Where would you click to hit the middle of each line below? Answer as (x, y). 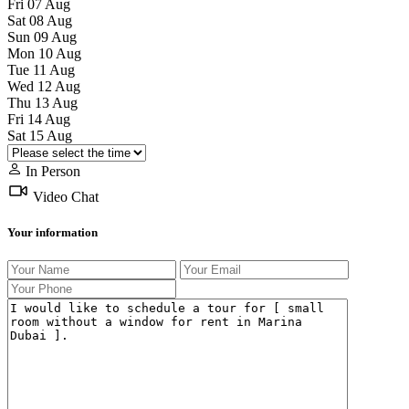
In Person (51, 171)
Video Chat (64, 196)
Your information (52, 233)
